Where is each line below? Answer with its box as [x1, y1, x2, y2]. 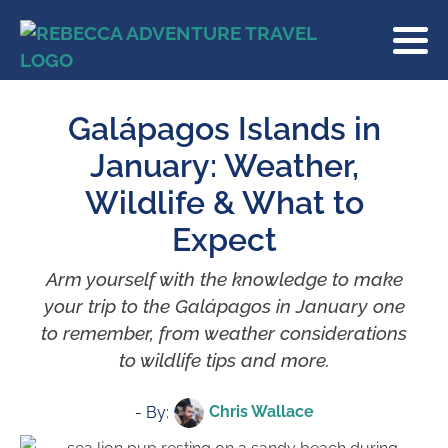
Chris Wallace [208, 401, 314, 421]
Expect [171, 221, 277, 258]
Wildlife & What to [84, 184, 364, 221]
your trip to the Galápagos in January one [43, 294, 405, 317]
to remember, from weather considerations [41, 321, 407, 344]
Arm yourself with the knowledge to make [45, 267, 403, 290]
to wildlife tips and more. [118, 348, 330, 371]
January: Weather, [89, 147, 359, 184]
